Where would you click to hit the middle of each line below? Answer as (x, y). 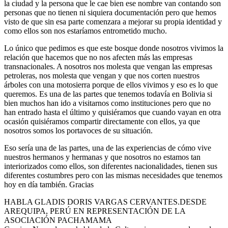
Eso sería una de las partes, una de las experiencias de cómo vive (108, 148)
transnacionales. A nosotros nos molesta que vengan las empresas (108, 67)
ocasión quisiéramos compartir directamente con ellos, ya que (102, 122)
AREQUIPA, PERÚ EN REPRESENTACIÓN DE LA (95, 211)
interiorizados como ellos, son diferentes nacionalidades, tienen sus (111, 166)
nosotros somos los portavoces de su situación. (78, 131)
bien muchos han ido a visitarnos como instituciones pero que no (107, 103)
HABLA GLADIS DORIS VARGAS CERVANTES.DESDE (105, 202)
